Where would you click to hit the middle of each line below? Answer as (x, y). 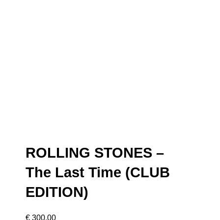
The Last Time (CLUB (98, 172)
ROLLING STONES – (95, 153)
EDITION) (57, 192)
